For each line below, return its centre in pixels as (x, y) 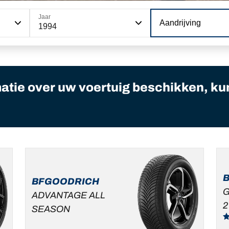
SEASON (51, 209)
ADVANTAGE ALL (69, 195)
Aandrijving (180, 23)
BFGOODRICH (66, 181)
